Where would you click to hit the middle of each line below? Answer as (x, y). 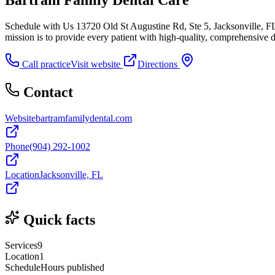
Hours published (72, 268)
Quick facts (59, 219)
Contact (48, 92)
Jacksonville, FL (71, 174)
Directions (159, 64)
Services (21, 246)
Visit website (97, 64)
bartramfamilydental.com (84, 118)
